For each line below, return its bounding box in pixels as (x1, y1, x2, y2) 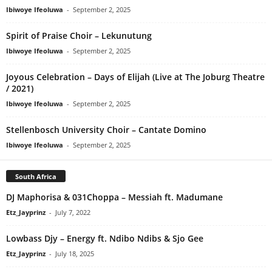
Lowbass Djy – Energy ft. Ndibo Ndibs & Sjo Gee (6, 233, 203, 245)
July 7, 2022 (55, 208, 90, 217)
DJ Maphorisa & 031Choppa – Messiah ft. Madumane (6, 191, 223, 203)
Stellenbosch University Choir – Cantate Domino (6, 123, 206, 135)
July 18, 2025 (55, 249, 94, 259)
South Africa (15, 172, 56, 182)
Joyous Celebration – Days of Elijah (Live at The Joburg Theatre (6, 70, 265, 83)
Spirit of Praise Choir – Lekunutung (6, 29, 152, 41)
